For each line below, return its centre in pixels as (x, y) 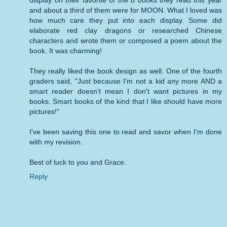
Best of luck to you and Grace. (78, 162)
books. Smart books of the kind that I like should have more (126, 102)
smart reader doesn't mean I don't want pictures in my (126, 91)
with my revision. (56, 142)
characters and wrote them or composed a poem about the (126, 41)
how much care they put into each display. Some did (126, 21)
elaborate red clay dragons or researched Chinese (126, 31)
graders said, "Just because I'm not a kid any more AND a (126, 81)
